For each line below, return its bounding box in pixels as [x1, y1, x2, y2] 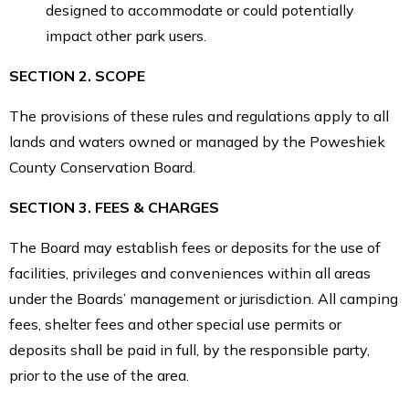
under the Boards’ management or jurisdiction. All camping [9, 288, 398, 308]
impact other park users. [46, 26, 206, 45]
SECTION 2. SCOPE [9, 66, 145, 85]
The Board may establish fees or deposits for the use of [9, 237, 381, 257]
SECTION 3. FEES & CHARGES [9, 197, 219, 216]
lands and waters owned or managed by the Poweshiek [9, 131, 385, 151]
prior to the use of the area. [9, 365, 189, 384]
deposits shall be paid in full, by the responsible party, [9, 340, 370, 359]
